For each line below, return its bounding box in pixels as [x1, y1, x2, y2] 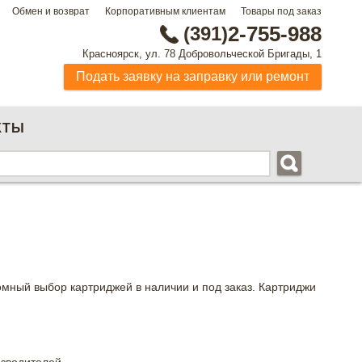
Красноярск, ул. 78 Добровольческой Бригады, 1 [82, 48, 322, 60]
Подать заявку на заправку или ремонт [76, 69, 309, 83]
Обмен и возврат [12, 6, 90, 17]
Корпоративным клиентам [105, 6, 225, 17]
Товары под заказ [241, 6, 322, 17]
